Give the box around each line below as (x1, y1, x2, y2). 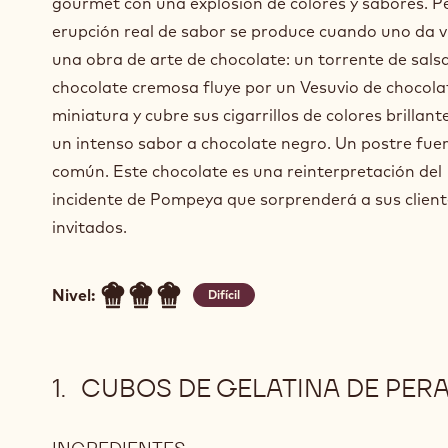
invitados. (52, 217, 127, 238)
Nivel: (52, 285, 95, 306)
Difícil (208, 287, 241, 303)
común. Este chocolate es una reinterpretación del (52, 161, 442, 182)
